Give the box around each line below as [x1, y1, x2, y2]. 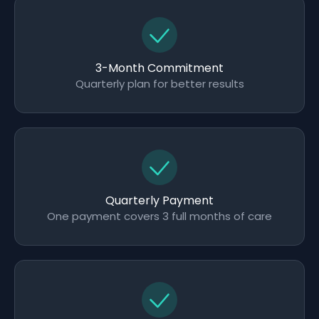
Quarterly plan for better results [75, 76, 244, 91]
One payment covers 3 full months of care [47, 209, 272, 224]
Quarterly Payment [105, 192, 214, 209]
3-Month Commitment [95, 60, 224, 76]
